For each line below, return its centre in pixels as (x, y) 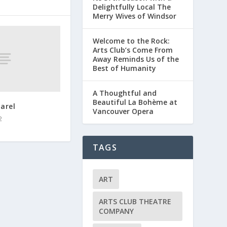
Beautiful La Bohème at (135, 102)
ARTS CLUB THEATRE (135, 201)
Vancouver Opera (123, 111)
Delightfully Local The (131, 7)
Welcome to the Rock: (131, 41)
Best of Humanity (124, 68)
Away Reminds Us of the (136, 59)
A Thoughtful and (124, 93)
